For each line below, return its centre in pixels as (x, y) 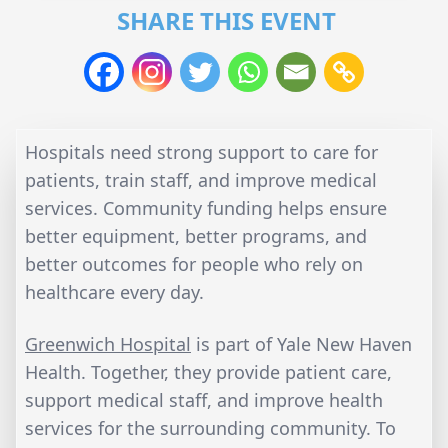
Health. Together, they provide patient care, (208, 371)
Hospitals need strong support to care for (201, 151)
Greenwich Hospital (108, 343)
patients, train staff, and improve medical (201, 179)
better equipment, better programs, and (196, 235)
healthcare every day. (114, 291)
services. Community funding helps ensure (206, 207)
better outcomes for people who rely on (194, 263)
